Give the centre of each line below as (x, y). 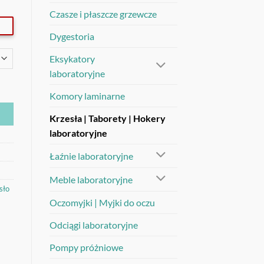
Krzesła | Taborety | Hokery (107, 118)
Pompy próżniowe (86, 247)
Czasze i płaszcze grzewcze (103, 14)
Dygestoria (72, 36)
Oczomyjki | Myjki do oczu (102, 202)
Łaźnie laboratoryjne (91, 156)
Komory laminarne (87, 95)
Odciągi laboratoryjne (93, 225)
